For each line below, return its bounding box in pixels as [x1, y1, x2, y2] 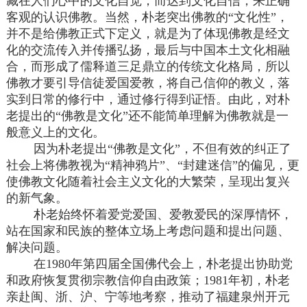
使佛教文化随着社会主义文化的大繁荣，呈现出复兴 [6, 175, 291, 189]
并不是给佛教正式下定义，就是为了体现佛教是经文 [6, 27, 291, 41]
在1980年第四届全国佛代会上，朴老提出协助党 [6, 257, 293, 271]
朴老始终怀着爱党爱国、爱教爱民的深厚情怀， [6, 208, 293, 222]
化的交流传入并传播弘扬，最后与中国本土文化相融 [6, 43, 291, 58]
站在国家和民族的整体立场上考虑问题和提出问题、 [6, 224, 291, 238]
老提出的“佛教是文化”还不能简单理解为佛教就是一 [6, 109, 289, 123]
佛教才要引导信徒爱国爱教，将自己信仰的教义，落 [6, 76, 291, 90]
